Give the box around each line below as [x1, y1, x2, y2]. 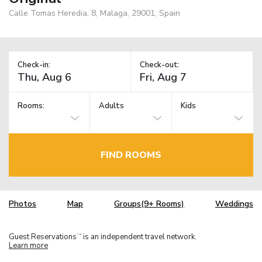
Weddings [215, 198, 253, 210]
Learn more [9, 240, 48, 251]
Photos [9, 198, 36, 210]
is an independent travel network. [81, 231, 196, 242]
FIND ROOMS [101, 148, 161, 161]
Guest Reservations [9, 231, 77, 242]
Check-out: [140, 59, 180, 70]
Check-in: [18, 59, 50, 70]
